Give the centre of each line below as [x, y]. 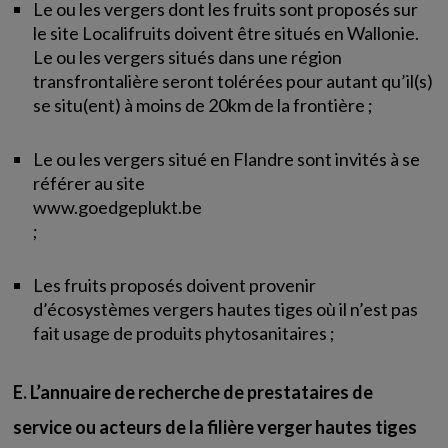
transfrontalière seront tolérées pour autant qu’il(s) [233, 81]
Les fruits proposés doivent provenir [175, 285]
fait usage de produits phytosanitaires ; [184, 333]
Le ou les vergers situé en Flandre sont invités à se [227, 159]
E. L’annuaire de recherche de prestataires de [193, 392]
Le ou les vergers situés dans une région [188, 57]
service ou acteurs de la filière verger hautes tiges [215, 427]
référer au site [89, 183]
